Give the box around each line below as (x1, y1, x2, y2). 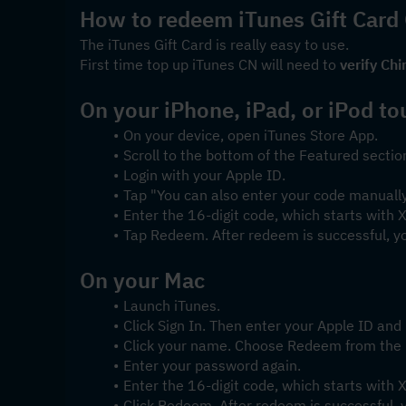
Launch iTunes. (122, 296, 220, 314)
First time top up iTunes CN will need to (80, 55, 340, 73)
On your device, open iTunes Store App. (122, 126, 378, 144)
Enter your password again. (122, 356, 301, 374)
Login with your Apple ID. (122, 166, 285, 184)
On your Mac (80, 266, 205, 295)
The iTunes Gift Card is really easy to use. (80, 35, 349, 53)
